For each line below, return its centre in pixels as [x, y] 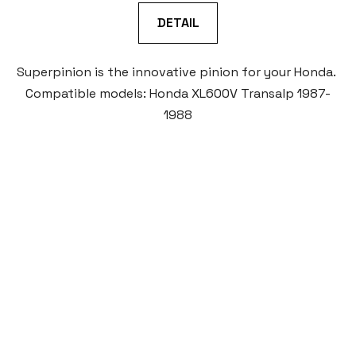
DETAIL [178, 23]
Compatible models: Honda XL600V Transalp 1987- [178, 94]
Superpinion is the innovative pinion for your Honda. [178, 72]
